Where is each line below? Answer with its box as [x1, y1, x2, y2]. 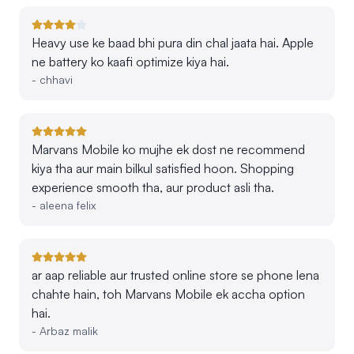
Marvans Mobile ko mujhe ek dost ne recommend [32, 141, 305, 157]
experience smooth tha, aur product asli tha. [32, 179, 274, 195]
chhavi [40, 72, 73, 86]
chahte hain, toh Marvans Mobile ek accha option [32, 285, 305, 302]
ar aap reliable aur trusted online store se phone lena [32, 266, 319, 283]
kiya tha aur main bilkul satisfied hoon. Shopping [32, 160, 294, 176]
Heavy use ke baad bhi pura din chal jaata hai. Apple [32, 34, 314, 51]
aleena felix [40, 198, 96, 212]
